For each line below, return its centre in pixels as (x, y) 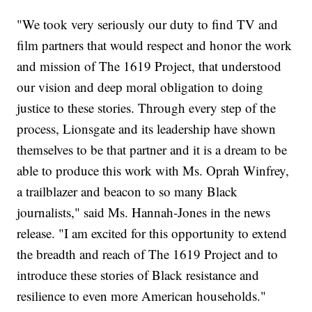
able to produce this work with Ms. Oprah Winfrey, (153, 171)
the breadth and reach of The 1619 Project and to (148, 254)
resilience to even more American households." (142, 296)
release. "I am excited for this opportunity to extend (152, 233)
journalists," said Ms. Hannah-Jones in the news (144, 212)
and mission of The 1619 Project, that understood (149, 66)
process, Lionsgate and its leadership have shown (147, 129)
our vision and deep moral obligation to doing (140, 87)
